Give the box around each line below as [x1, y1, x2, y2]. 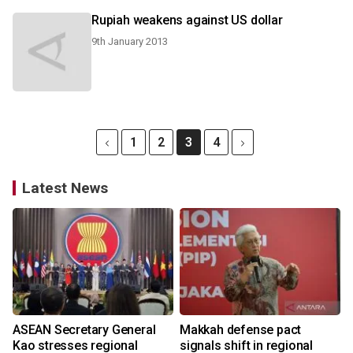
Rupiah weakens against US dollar [91, 13, 283, 28]
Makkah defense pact [180, 322, 302, 337]
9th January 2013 [91, 35, 168, 47]
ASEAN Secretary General [13, 322, 156, 337]
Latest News [22, 179, 108, 197]
